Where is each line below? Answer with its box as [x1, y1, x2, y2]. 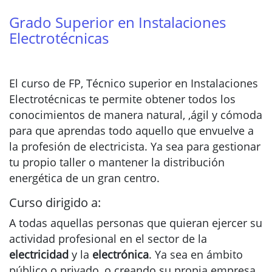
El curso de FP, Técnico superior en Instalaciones [9, 76, 258, 90]
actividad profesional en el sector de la [9, 231, 207, 246]
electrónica [92, 247, 149, 262]
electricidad [9, 247, 69, 262]
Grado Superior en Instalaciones [9, 12, 226, 32]
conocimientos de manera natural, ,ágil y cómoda [9, 107, 262, 122]
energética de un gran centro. [9, 171, 160, 185]
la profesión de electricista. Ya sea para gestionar [9, 139, 260, 154]
